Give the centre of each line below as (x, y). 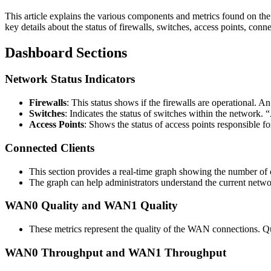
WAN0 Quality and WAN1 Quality (91, 206)
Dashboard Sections (66, 52)
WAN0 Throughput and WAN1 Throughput (116, 252)
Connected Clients (50, 148)
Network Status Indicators (70, 79)
